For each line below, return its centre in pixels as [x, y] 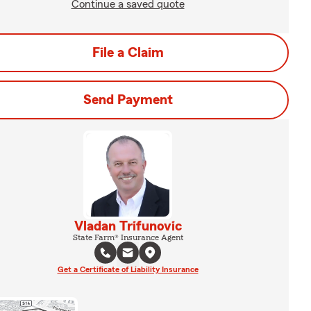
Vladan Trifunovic [128, 226]
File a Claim [128, 53]
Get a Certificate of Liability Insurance [128, 269]
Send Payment [128, 100]
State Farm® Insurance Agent [128, 237]
